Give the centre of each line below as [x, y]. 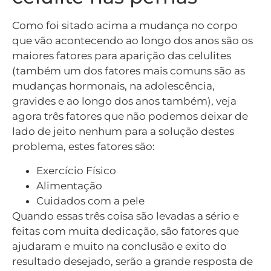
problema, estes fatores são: [83, 147]
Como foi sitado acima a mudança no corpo [125, 26]
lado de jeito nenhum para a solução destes [123, 132]
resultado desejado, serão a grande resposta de [132, 261]
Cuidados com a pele [90, 201]
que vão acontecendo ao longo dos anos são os [132, 41]
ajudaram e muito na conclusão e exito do [119, 246]
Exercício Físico [76, 170]
